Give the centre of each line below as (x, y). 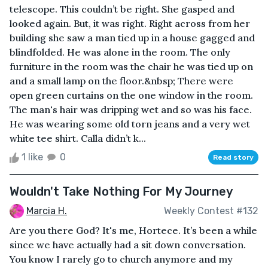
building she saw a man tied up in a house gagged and (132, 37)
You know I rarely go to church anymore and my (121, 259)
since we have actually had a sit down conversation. (128, 245)
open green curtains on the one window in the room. (131, 95)
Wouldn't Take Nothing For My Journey (121, 191)
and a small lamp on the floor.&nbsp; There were (121, 80)
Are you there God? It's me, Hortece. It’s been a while (133, 231)
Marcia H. (47, 211)
